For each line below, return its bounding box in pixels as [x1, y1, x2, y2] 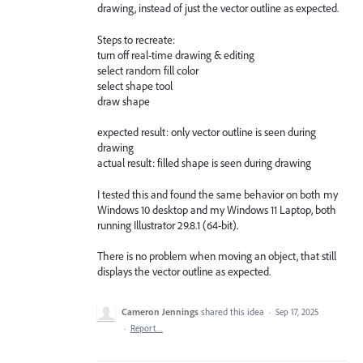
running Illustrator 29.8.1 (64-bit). [97, 217, 238, 233]
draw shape [97, 93, 150, 109]
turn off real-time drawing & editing [97, 47, 254, 62]
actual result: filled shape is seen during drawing [97, 156, 311, 171]
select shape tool [97, 78, 173, 93]
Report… [130, 322, 163, 335]
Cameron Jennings [122, 305, 199, 318]
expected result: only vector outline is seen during [97, 125, 316, 140]
